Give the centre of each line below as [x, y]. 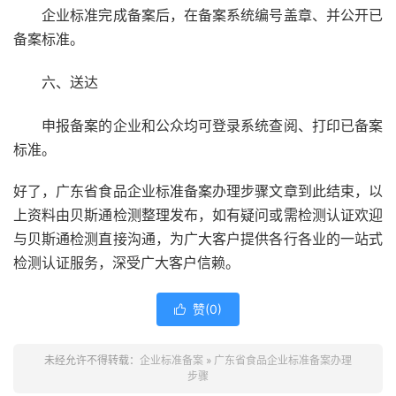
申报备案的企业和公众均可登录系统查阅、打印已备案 [198, 126]
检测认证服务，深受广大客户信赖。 [126, 263]
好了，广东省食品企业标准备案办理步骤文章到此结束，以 [198, 191]
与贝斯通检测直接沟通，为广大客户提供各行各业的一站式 [198, 239]
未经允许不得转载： [92, 361]
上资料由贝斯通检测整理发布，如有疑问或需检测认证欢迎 [198, 215]
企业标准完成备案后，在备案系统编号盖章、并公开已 [198, 15]
